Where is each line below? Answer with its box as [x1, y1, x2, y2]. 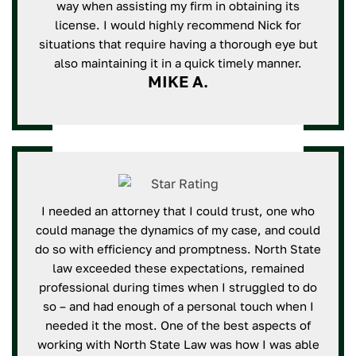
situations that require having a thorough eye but [38, 37, 318, 51]
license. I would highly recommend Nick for [55, 17, 301, 32]
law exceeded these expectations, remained [52, 261, 304, 275]
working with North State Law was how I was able [37, 337, 319, 351]
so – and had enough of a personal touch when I [42, 299, 314, 313]
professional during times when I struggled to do [39, 280, 317, 294]
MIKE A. [148, 72, 208, 91]
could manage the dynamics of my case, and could [36, 222, 320, 237]
